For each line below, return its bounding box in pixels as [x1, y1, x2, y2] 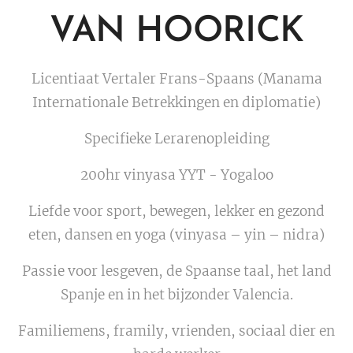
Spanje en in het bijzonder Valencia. [60, 285, 293, 303]
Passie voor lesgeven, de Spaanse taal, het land [21, 262, 332, 280]
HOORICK [136, 13, 304, 50]
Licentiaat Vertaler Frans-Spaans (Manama [31, 69, 322, 87]
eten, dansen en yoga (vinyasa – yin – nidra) [28, 225, 325, 243]
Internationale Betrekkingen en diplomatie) [32, 93, 321, 111]
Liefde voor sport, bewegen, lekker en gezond [28, 202, 325, 220]
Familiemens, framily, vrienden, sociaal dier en [18, 321, 335, 340]
